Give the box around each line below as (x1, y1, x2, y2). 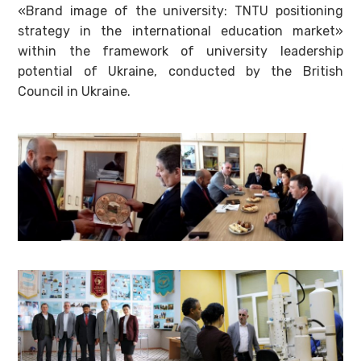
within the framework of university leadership (18, 43, 343, 59)
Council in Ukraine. (18, 83, 131, 99)
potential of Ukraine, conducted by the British (18, 63, 343, 79)
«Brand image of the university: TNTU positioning (18, 2, 343, 19)
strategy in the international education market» (18, 23, 343, 39)
